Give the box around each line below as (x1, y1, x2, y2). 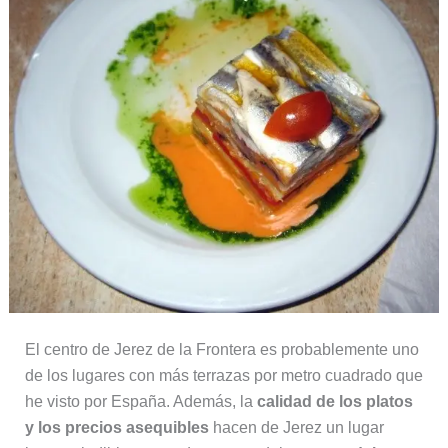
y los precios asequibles (24, 419, 209, 437)
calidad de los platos (256, 393, 413, 411)
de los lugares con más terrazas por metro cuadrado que (24, 367, 423, 385)
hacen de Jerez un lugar (208, 419, 384, 437)
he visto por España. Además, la (24, 393, 257, 411)
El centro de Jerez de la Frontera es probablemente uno (24, 341, 419, 359)
